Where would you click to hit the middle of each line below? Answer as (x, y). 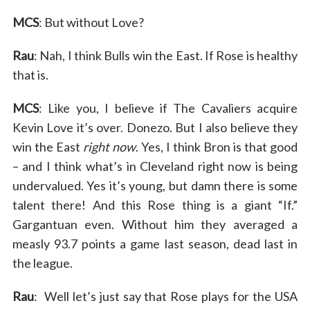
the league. (42, 263)
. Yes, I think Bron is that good (217, 146)
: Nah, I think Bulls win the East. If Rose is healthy (166, 55)
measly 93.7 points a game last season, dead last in (155, 243)
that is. (30, 74)
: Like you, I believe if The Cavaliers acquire (168, 108)
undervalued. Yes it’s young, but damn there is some (155, 185)
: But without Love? (91, 22)
